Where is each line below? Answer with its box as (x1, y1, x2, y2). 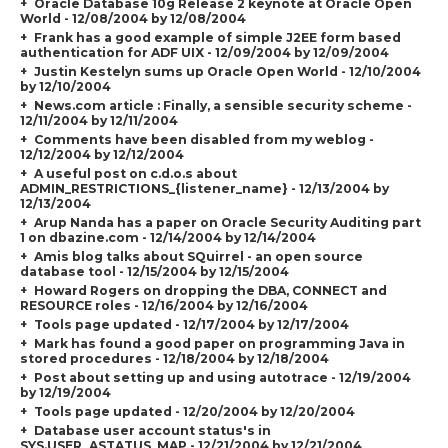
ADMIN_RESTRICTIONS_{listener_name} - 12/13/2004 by (20, 180, 390, 196)
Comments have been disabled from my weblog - (33, 131, 374, 147)
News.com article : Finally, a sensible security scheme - (33, 97, 412, 113)
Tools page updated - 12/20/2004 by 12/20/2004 (33, 403, 355, 419)
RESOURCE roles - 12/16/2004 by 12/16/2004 (20, 297, 309, 313)
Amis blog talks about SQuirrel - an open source (33, 248, 363, 264)
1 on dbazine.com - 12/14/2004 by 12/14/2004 (20, 229, 317, 245)
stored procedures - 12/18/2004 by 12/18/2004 (20, 350, 330, 366)
